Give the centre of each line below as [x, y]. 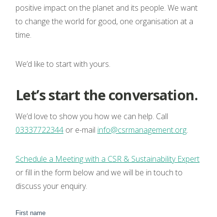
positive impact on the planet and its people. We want [107, 8]
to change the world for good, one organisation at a [104, 21]
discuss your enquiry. [51, 186]
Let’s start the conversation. [107, 94]
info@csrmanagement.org [142, 130]
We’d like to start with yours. [63, 64]
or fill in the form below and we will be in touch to [99, 172]
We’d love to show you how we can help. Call [92, 116]
